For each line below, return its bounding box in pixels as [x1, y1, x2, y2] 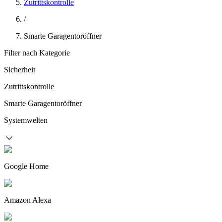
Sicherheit [4, 65, 35, 74]
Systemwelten [4, 116, 48, 124]
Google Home [4, 162, 49, 170]
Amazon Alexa [4, 196, 51, 204]
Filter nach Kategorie [4, 49, 70, 57]
